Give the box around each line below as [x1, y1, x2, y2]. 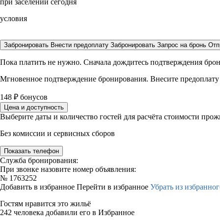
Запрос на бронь [157, 41, 206, 49]
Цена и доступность [4, 104, 64, 111]
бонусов [18, 93, 48, 101]
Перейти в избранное [77, 183, 150, 191]
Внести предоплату [51, 41, 110, 49]
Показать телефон [4, 147, 59, 155]
